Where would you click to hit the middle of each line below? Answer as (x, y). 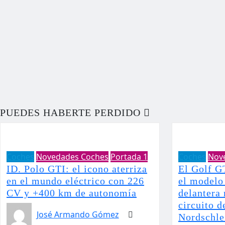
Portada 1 (129, 157)
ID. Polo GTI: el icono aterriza (77, 169)
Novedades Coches (72, 157)
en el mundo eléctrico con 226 (75, 181)
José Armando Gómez (78, 215)
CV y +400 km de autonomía (72, 193)
